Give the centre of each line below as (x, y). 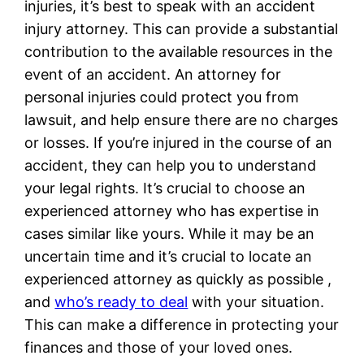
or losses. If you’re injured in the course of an (179, 142)
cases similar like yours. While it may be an (170, 233)
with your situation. (256, 301)
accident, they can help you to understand (171, 165)
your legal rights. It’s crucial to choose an (165, 188)
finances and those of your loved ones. (159, 347)
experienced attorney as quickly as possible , (178, 279)
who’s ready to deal (121, 301)
